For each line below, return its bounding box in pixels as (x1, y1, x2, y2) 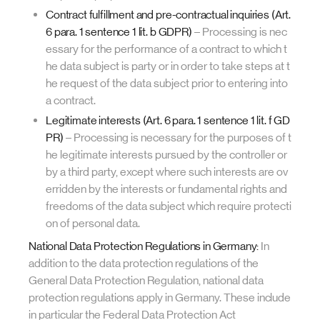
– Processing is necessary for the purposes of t (63, 131, 291, 144)
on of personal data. (46, 216, 140, 230)
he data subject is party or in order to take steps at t (46, 59, 290, 73)
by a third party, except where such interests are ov (46, 165, 288, 179)
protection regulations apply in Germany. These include (29, 291, 291, 304)
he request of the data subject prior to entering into (46, 76, 288, 90)
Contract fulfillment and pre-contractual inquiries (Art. (46, 8, 291, 21)
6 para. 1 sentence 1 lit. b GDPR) (46, 25, 192, 39)
